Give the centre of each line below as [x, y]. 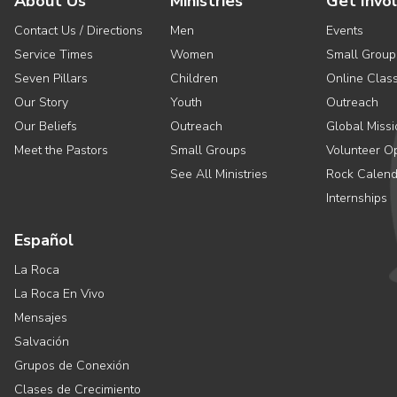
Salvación [42, 342]
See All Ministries [219, 174]
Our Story [41, 102]
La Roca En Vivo [59, 294]
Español [44, 240]
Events [345, 31]
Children [194, 78]
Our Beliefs [46, 126]
